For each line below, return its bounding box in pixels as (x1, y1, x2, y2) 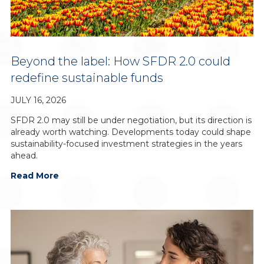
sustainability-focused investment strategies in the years (10, 138, 242, 150)
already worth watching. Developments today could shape (10, 127, 251, 138)
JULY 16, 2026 (10, 95, 66, 106)
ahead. (10, 150, 38, 161)
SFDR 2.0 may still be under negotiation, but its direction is (10, 115, 252, 126)
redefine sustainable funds (10, 71, 163, 85)
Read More (10, 170, 59, 181)
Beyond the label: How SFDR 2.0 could (10, 54, 230, 69)
